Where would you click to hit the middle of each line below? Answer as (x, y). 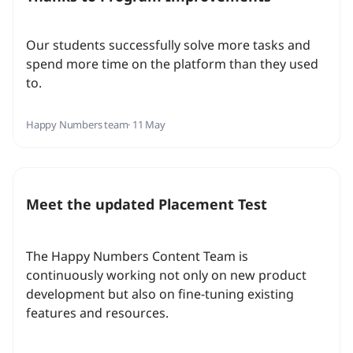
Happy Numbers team (77, 125)
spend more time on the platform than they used (172, 64)
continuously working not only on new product (166, 275)
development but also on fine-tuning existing (160, 294)
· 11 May (147, 125)
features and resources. (97, 313)
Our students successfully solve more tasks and (168, 45)
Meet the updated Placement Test (147, 204)
